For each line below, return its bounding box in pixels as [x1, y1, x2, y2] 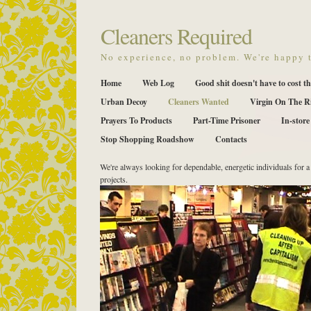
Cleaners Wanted [168, 96, 229, 108]
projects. [100, 174, 128, 185]
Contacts [215, 133, 247, 145]
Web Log [142, 77, 174, 89]
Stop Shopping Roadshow [101, 133, 194, 145]
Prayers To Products [101, 115, 172, 126]
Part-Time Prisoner [193, 115, 260, 126]
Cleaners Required [101, 21, 252, 51]
